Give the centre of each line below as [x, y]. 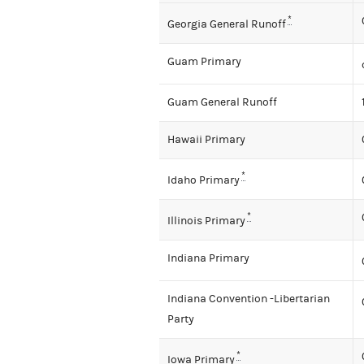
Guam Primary [204, 62]
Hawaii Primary [206, 140]
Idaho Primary [204, 180]
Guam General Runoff [222, 103]
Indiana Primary [208, 259]
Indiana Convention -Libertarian [249, 299]
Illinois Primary [206, 221]
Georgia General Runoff [227, 24]
